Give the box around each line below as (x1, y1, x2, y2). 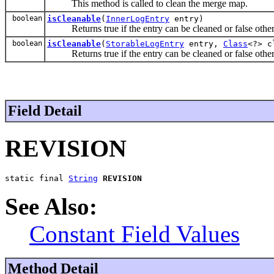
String (68, 174, 98, 183)
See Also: (5, 193, 97, 220)
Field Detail (8, 102, 82, 119)
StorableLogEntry (106, 39, 184, 48)
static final (5, 174, 68, 183)
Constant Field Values (29, 221, 240, 248)
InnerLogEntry (106, 13, 169, 23)
